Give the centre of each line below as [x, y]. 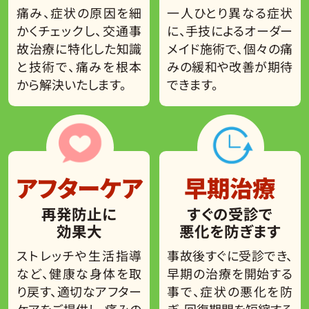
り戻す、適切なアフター [79, 291]
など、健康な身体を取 [79, 273]
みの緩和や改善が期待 [230, 67]
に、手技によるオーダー [230, 31]
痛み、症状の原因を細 [79, 13]
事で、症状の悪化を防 [230, 291]
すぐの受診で [230, 214]
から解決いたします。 [71, 84]
